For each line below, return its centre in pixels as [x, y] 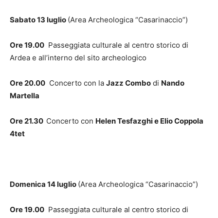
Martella [25, 95]
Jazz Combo [128, 83]
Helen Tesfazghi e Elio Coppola [149, 121]
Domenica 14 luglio [44, 184]
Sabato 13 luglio [39, 19]
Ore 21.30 [28, 121]
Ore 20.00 [27, 83]
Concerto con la [76, 83]
